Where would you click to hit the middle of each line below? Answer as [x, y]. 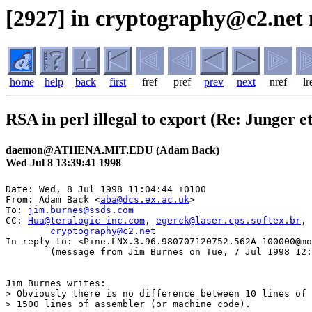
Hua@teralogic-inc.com [86, 220]
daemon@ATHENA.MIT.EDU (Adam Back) [112, 150]
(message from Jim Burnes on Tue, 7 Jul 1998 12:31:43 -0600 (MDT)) [28, 251]
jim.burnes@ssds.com [81, 210]
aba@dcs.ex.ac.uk [145, 199]
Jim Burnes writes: [56, 283]
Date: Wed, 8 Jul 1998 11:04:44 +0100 [106, 189]
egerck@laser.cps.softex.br [228, 220]
